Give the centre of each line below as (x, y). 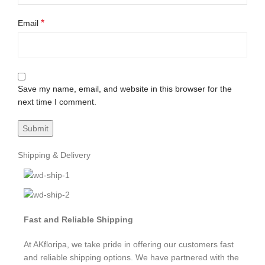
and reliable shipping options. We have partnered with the (131, 257)
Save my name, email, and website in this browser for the (125, 89)
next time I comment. (57, 102)
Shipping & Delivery (54, 155)
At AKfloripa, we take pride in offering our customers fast (129, 244)
